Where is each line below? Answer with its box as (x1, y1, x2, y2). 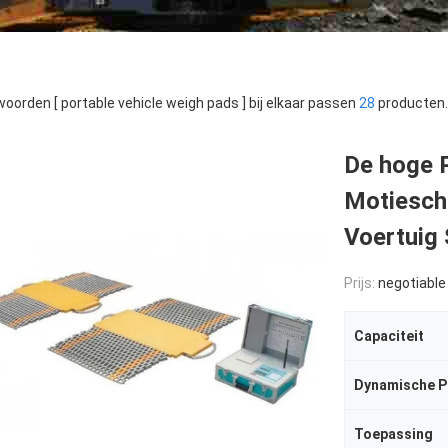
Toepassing (354, 426, 433, 442)
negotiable (378, 275, 446, 291)
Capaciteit (354, 328, 424, 344)
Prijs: (344, 275, 378, 291)
